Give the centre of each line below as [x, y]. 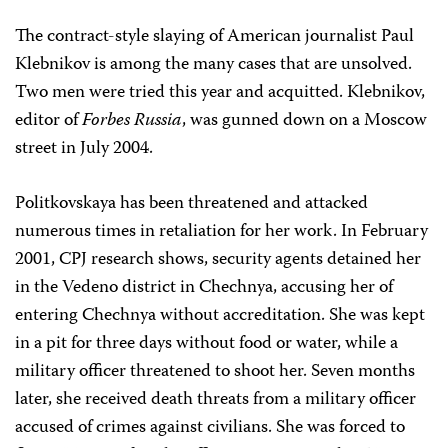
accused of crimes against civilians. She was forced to [210, 428]
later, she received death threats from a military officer [215, 400]
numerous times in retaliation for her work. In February [221, 232]
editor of [48, 121]
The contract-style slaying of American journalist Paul [214, 37]
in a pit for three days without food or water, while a [206, 344]
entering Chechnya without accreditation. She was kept [220, 316]
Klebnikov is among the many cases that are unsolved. [213, 65]
